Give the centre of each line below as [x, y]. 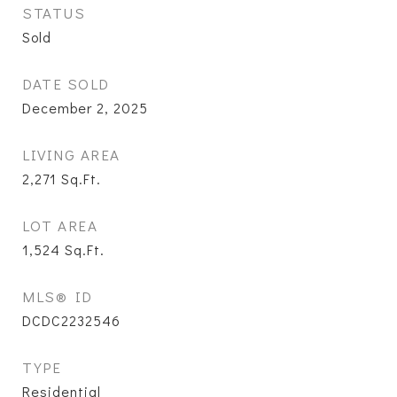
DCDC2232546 [71, 320]
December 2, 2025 [85, 108]
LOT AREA [60, 226]
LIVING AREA [71, 155]
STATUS [54, 13]
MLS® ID [58, 296]
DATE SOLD [66, 84]
